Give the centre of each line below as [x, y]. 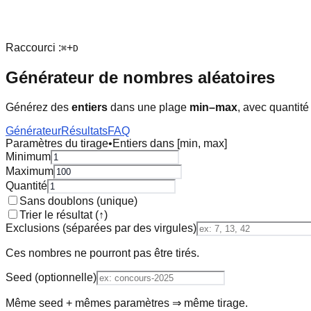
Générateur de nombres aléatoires [140, 77]
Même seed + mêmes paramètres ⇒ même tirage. [127, 303]
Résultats [84, 131]
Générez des [39, 107]
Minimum [28, 156]
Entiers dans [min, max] [170, 143]
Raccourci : [33, 48]
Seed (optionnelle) [51, 277]
